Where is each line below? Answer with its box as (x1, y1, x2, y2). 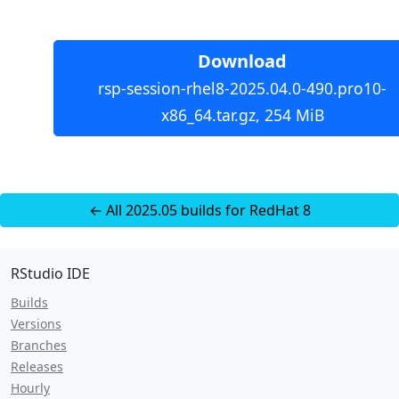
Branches (11, 337, 67, 354)
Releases (11, 358, 63, 375)
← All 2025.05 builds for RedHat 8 (88, 200, 311, 220)
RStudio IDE (11, 264, 90, 283)
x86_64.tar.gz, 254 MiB (160, 104, 324, 126)
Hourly (11, 379, 50, 396)
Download (198, 49, 287, 73)
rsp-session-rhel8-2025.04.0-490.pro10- (98, 77, 387, 99)
